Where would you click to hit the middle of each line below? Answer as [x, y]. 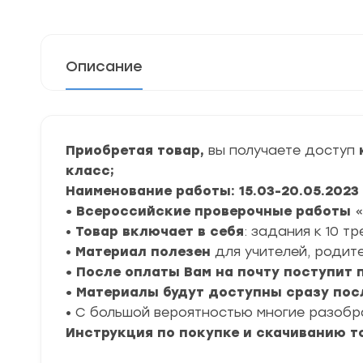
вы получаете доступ [282, 150]
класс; [90, 171]
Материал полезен [143, 252]
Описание [104, 66]
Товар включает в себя [160, 231]
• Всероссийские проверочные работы [208, 211]
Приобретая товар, [137, 150]
